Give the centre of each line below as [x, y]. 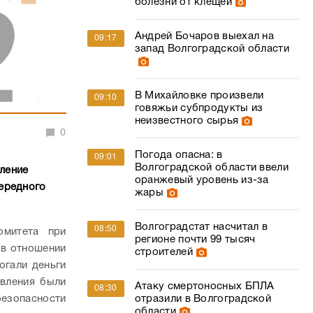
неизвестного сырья [187, 121]
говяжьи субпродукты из [199, 108]
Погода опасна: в [179, 155]
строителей [163, 252]
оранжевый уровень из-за [202, 180]
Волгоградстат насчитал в [201, 227]
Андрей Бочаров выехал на [204, 36]
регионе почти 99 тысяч [195, 240]
